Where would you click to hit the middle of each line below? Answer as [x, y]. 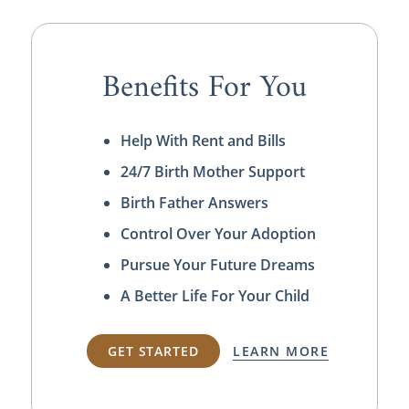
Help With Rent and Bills [203, 140]
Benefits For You [204, 88]
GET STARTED [153, 351]
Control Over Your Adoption [218, 233]
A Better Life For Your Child [215, 295]
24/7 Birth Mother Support [212, 171]
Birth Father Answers [194, 202]
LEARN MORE [281, 351]
